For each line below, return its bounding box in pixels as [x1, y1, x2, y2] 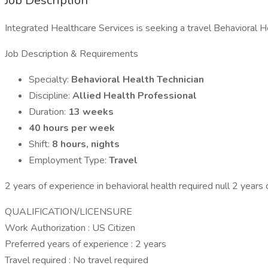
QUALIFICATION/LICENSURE [5, 205, 132, 218]
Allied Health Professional [72, 89, 197, 102]
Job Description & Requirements [5, 47, 138, 60]
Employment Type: [29, 154, 109, 167]
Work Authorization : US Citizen [5, 221, 135, 234]
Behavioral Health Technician [71, 73, 204, 86]
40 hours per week [29, 121, 115, 135]
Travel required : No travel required [5, 254, 148, 267]
